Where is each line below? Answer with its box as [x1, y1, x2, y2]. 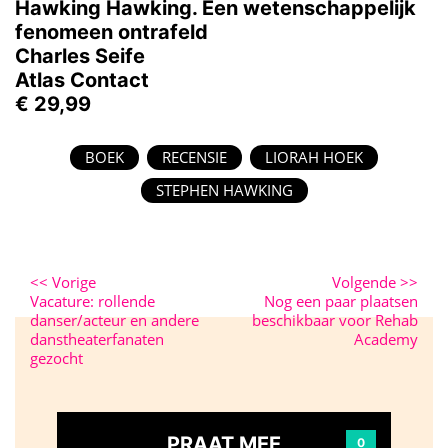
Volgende [332, 272, 400, 293]
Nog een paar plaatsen [264, 291, 418, 312]
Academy [354, 329, 418, 350]
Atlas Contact [15, 68, 149, 93]
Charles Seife [15, 44, 157, 69]
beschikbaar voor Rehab [252, 310, 418, 331]
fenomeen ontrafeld [15, 20, 208, 45]
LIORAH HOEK [265, 147, 363, 168]
